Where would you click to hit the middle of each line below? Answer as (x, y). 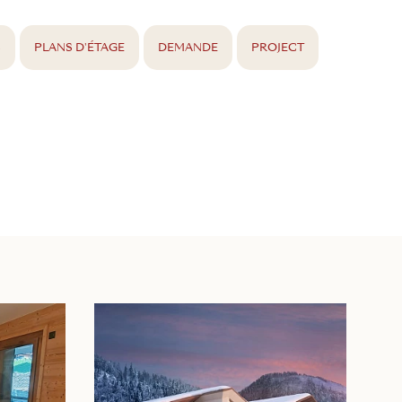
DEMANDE (188, 48)
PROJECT (278, 48)
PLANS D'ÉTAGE (80, 48)
